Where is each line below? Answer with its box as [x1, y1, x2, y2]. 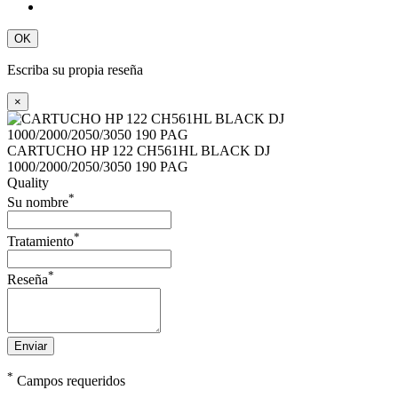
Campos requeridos [13, 373, 125, 389]
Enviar [14, 339, 47, 354]
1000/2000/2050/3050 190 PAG [7, 159, 188, 175]
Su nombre [7, 195, 68, 211]
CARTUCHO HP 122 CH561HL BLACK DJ [7, 143, 270, 159]
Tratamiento [7, 233, 74, 249]
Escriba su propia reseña [7, 62, 143, 78]
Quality [7, 175, 49, 191]
